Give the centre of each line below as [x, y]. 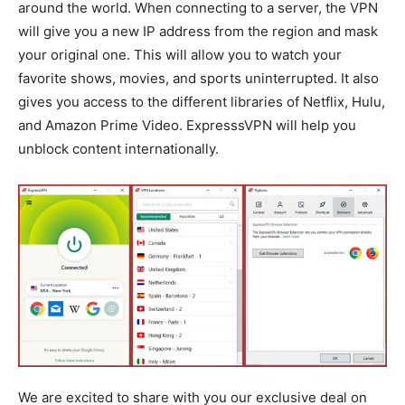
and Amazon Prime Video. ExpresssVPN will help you [187, 125]
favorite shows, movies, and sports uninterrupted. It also [198, 78]
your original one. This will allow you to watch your [180, 55]
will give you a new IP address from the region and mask [198, 31]
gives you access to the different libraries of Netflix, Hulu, [202, 102]
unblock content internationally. [118, 149]
